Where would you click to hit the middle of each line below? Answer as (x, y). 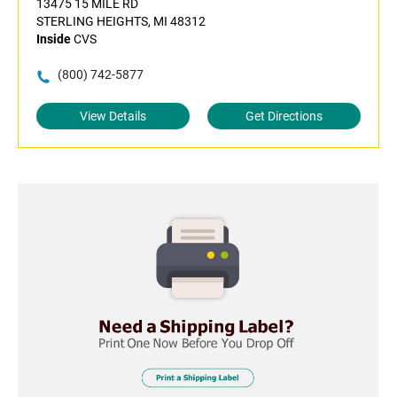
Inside (54, 39)
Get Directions (284, 117)
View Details (113, 117)
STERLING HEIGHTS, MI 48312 (121, 22)
